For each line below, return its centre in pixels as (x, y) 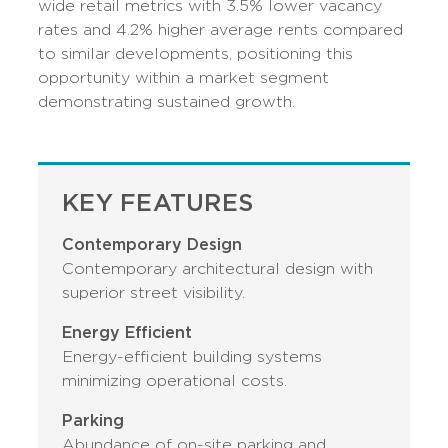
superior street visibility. (154, 292)
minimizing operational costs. (175, 380)
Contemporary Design (152, 244)
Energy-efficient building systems (192, 356)
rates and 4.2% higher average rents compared (221, 29)
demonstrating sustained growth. (167, 101)
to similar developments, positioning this (196, 53)
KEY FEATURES (158, 202)
